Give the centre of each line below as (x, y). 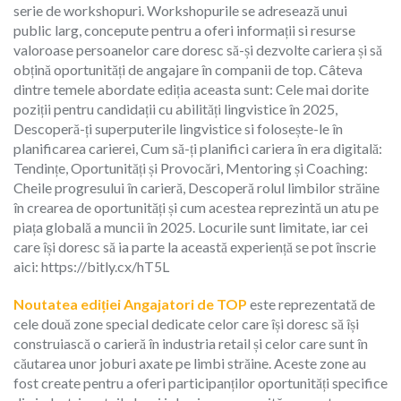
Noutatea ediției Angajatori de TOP (130, 303)
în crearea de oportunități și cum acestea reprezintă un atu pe (196, 207)
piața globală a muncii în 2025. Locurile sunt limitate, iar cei (191, 226)
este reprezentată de (311, 303)
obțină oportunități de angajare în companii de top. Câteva (188, 69)
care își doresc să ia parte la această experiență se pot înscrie (195, 246)
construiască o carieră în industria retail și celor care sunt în (191, 343)
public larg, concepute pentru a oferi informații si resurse (184, 30)
